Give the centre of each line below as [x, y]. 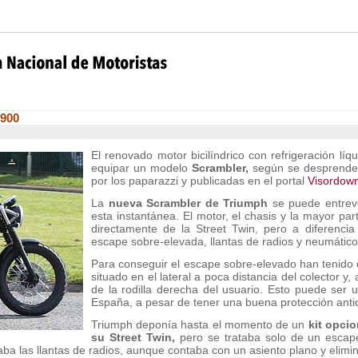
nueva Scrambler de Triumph [186, 203]
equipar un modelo [141, 168]
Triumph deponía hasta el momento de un [198, 324]
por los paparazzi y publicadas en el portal [199, 181]
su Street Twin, [133, 337]
